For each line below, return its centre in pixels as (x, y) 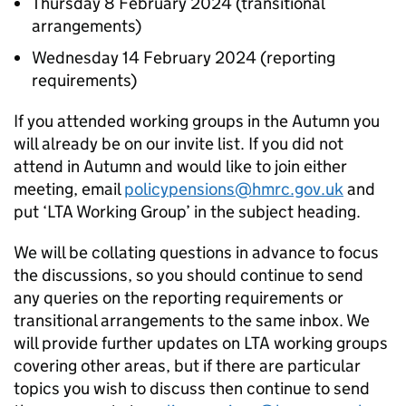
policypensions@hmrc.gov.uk (234, 189)
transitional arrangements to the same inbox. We (192, 320)
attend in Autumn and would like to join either (180, 166)
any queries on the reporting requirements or (179, 298)
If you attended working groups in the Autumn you (197, 121)
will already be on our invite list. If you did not (179, 144)
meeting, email (69, 189)
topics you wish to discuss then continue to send (192, 388)
